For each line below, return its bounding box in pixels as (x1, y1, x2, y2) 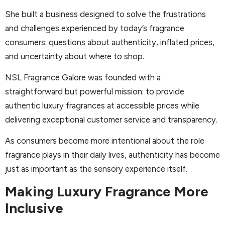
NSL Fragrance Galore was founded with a (5, 72, 161, 82)
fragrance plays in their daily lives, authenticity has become (5, 150, 220, 160)
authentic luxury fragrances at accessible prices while (5, 100, 199, 110)
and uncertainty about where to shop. (5, 51, 144, 61)
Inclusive (5, 199, 63, 216)
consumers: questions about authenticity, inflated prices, (5, 37, 214, 47)
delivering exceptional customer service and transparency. (5, 114, 217, 125)
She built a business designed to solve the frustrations (5, 9, 206, 19)
